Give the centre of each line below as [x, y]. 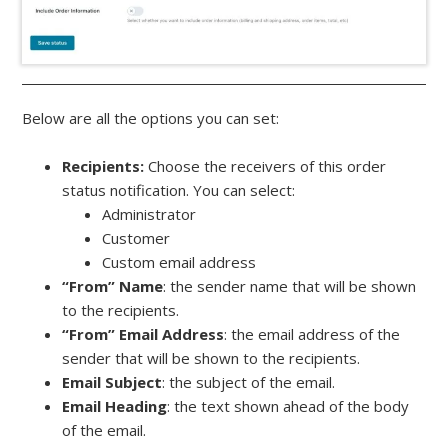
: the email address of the [312, 334]
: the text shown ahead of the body [288, 406]
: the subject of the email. [249, 382]
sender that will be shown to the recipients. [211, 358]
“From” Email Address [143, 334]
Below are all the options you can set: [151, 118]
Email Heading [115, 406]
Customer [136, 238]
